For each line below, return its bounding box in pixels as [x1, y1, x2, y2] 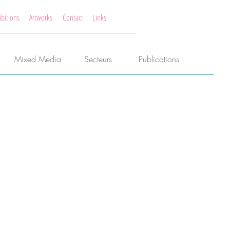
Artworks [29, 12, 52, 23]
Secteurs [84, 53, 112, 65]
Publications [138, 53, 179, 65]
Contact [63, 12, 83, 23]
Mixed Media [14, 53, 61, 65]
